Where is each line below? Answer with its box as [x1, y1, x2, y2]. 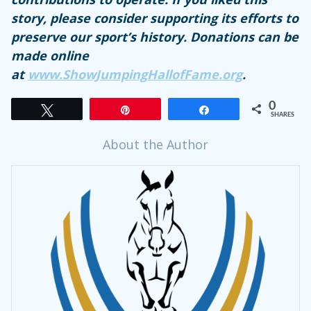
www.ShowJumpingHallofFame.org [28, 65, 242, 83]
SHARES [271, 111, 294, 118]
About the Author [103, 135, 208, 153]
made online [11, 47, 89, 64]
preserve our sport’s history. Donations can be [11, 28, 299, 45]
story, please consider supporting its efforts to [11, 9, 299, 26]
